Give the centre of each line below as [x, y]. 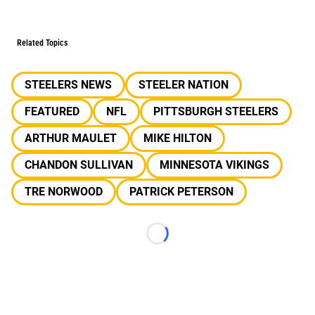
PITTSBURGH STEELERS [216, 111]
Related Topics [42, 43]
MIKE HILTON [178, 138]
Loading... [181, 240]
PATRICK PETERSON [181, 192]
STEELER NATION [184, 85]
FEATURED [52, 111]
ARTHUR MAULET [71, 138]
